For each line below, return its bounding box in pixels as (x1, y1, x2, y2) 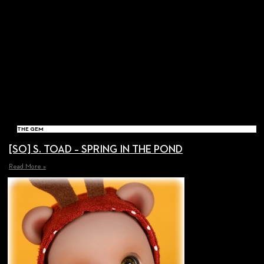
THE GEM (17, 126, 44, 133)
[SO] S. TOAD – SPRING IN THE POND (9, 144, 183, 156)
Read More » (9, 163, 46, 171)
